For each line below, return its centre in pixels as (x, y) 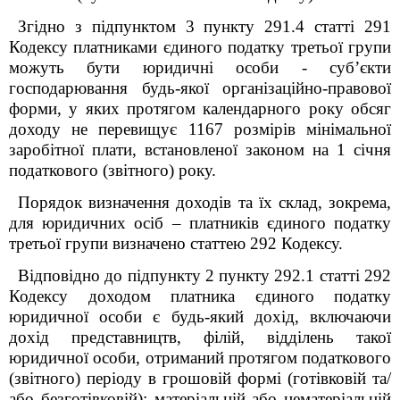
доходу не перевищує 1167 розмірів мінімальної (200, 129)
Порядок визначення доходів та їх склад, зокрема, (204, 202)
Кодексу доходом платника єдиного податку (200, 296)
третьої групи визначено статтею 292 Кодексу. (176, 243)
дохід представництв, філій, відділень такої (200, 337)
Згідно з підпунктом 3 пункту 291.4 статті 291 (204, 26)
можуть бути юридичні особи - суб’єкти (200, 67)
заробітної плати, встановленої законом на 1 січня (200, 150)
